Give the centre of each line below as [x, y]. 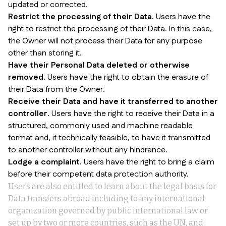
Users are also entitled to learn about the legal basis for [112, 186]
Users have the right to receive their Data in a [132, 114]
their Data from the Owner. [56, 90]
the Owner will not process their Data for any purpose [105, 41]
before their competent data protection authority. [98, 174]
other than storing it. [45, 53]
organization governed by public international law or [108, 211]
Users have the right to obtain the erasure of [127, 77]
